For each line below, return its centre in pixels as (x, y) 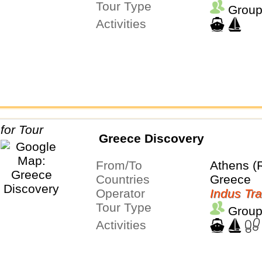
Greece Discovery (151, 139)
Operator (125, 193)
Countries (127, 179)
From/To (123, 165)
